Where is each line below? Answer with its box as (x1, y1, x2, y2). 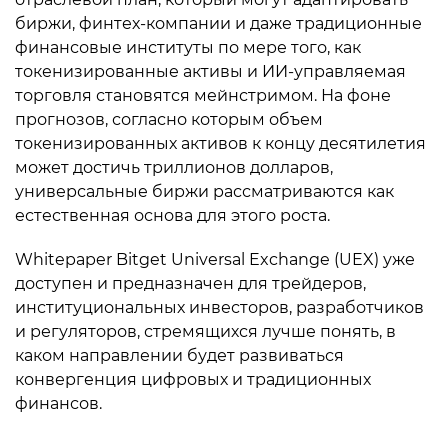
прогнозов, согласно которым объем (15, 110, 323, 129)
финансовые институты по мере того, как (15, 38, 361, 57)
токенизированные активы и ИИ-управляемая (15, 62, 406, 81)
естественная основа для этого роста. (15, 206, 330, 225)
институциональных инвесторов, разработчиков (15, 298, 424, 317)
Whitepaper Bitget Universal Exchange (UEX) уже (15, 250, 415, 269)
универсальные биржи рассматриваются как (15, 182, 394, 201)
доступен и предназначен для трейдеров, (15, 274, 366, 293)
